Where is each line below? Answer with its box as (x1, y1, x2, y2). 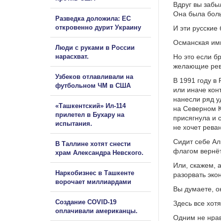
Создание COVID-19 (55, 198, 116, 206)
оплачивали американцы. (55, 207, 138, 215)
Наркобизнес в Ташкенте (55, 169, 134, 177)
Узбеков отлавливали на (55, 73, 133, 80)
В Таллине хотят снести (55, 140, 131, 147)
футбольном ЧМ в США (55, 81, 131, 89)
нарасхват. (55, 52, 89, 60)
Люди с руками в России (55, 43, 135, 51)
